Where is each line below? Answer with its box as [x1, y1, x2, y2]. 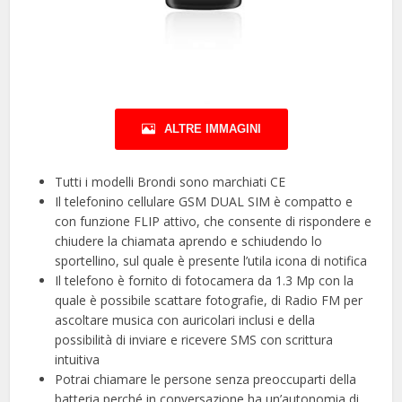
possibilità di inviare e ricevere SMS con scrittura [55, 330, 334, 348]
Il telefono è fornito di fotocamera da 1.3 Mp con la [55, 271, 354, 289]
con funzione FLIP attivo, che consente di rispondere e [55, 212, 372, 230]
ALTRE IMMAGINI [163, 121, 261, 135]
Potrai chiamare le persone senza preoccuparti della [55, 370, 357, 388]
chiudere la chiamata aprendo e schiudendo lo [55, 232, 323, 249]
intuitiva [55, 350, 100, 368]
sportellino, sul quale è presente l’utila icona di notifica [55, 251, 368, 269]
